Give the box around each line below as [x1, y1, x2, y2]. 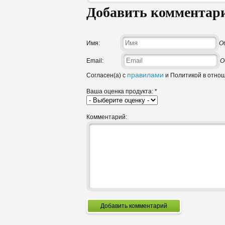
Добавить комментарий [129, 202, 167, 210]
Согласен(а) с [86, 72, 127, 79]
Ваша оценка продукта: [86, 88, 155, 95]
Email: [86, 57, 103, 65]
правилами [127, 71, 164, 79]
